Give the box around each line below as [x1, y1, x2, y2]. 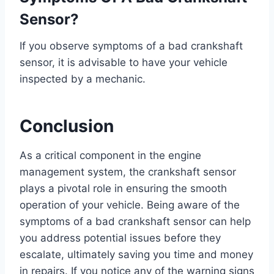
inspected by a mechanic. [20, 73, 146, 86]
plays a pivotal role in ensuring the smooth [20, 182, 227, 195]
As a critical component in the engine [20, 149, 201, 162]
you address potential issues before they [20, 232, 221, 245]
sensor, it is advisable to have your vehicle [20, 56, 228, 69]
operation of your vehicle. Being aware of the [20, 199, 240, 212]
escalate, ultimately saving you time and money [20, 248, 253, 261]
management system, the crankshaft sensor [20, 166, 236, 179]
